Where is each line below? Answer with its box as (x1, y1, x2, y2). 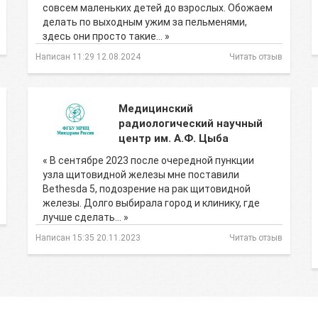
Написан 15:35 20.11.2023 (35, 233, 141, 243)
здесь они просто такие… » (43, 31, 170, 42)
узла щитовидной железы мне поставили (43, 169, 239, 180)
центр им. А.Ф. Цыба (119, 132, 229, 145)
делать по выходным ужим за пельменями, (43, 16, 247, 28)
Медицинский (119, 102, 193, 115)
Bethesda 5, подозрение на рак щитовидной (43, 183, 251, 194)
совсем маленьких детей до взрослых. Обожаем (43, 2, 273, 13)
